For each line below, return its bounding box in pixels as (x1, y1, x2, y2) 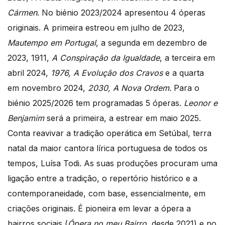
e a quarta (163, 68, 204, 78)
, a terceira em (160, 53, 215, 63)
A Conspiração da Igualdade (52, 53, 160, 63)
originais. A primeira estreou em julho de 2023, (8, 23, 185, 33)
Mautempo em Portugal (8, 38, 96, 48)
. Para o (169, 83, 199, 93)
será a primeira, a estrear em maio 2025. (44, 113, 201, 124)
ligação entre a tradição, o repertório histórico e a (8, 173, 197, 184)
